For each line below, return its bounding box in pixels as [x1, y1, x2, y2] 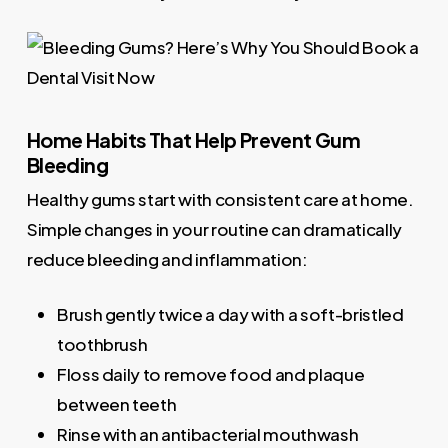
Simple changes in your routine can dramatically [26, 217, 402, 240]
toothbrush [56, 333, 148, 356]
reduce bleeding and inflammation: [26, 247, 308, 270]
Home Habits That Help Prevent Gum [26, 126, 361, 152]
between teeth [56, 393, 177, 416]
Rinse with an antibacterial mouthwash [56, 423, 359, 446]
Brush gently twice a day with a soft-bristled [56, 303, 404, 326]
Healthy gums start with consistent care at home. [26, 187, 414, 210]
